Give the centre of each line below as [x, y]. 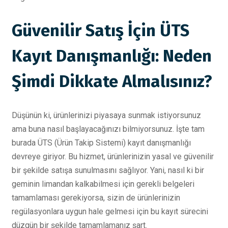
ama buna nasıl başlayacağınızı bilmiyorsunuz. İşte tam [108, 129]
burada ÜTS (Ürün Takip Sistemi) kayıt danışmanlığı [101, 142]
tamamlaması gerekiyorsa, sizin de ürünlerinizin [96, 197]
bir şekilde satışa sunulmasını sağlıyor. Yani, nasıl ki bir [108, 170]
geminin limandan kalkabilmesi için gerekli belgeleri [103, 184]
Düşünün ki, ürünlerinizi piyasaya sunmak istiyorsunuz [106, 115]
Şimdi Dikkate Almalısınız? [112, 82]
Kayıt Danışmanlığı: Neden [112, 56]
